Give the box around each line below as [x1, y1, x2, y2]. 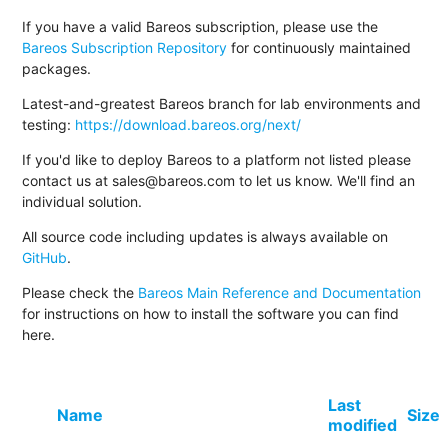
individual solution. [22, 193, 143, 211]
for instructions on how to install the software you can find [22, 305, 400, 323]
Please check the [22, 284, 139, 302]
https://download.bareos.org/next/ [75, 116, 302, 134]
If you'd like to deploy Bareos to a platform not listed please [22, 151, 412, 169]
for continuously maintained [227, 39, 412, 57]
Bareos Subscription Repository [22, 39, 228, 57]
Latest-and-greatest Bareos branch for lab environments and [22, 95, 422, 113]
